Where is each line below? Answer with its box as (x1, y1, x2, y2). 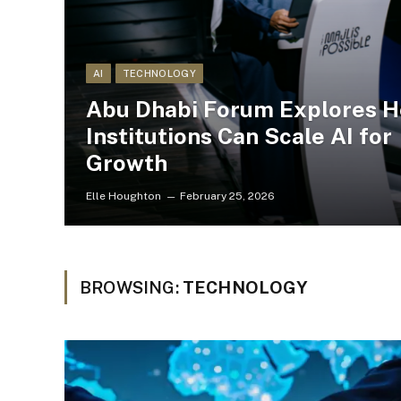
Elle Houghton (86, 190, 161, 202)
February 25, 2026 (180, 190, 275, 202)
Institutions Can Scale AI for (86, 123, 392, 149)
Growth (86, 149, 167, 176)
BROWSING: (80, 277, 183, 297)
